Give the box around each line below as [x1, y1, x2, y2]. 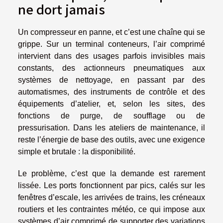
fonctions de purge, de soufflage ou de [18, 111, 205, 120]
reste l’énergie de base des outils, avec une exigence [18, 135, 205, 144]
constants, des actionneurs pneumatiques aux [18, 64, 205, 73]
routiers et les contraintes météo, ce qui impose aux [18, 205, 205, 214]
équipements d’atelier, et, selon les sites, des [18, 100, 205, 109]
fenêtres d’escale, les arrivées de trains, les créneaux [18, 193, 205, 202]
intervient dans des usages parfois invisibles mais [18, 52, 205, 61]
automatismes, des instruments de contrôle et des [18, 88, 205, 97]
